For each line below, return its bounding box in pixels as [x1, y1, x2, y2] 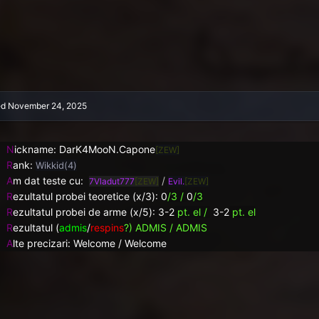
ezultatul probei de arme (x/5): [12, 206, 155, 219]
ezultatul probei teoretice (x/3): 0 [12, 190, 167, 203]
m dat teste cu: [12, 174, 89, 187]
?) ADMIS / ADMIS [123, 221, 207, 234]
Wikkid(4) [35, 159, 77, 172]
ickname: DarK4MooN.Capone [14, 143, 155, 156]
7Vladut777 [88, 176, 135, 187]
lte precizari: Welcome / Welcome [12, 237, 167, 250]
